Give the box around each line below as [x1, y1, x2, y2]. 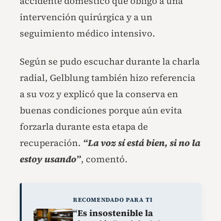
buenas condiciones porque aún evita [20, 104, 182, 116]
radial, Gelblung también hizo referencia [20, 71, 195, 84]
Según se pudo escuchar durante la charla [20, 55, 200, 68]
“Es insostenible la [73, 207, 153, 219]
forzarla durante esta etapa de [20, 120, 148, 133]
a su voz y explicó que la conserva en [20, 87, 178, 100]
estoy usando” [20, 152, 81, 165]
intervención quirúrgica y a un [20, 10, 152, 23]
